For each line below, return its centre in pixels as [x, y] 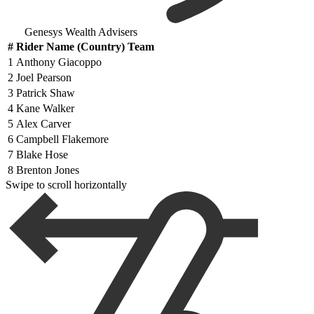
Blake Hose [42, 155]
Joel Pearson [44, 78]
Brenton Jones [48, 170]
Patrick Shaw [46, 93]
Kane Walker [45, 109]
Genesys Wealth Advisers [81, 32]
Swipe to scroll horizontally [66, 185]
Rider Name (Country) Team [85, 47]
